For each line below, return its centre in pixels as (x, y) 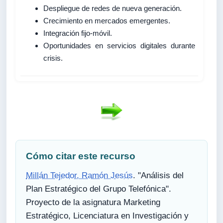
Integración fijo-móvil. (78, 33)
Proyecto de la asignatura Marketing (93, 202)
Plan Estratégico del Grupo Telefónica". (99, 189)
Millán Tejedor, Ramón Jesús (80, 175)
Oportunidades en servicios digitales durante (119, 46)
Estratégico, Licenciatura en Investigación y (108, 216)
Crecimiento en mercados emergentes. (107, 21)
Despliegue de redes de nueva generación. (113, 8)
